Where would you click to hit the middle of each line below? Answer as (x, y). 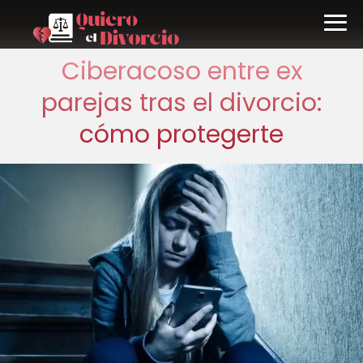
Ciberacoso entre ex (181, 71)
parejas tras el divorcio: (181, 103)
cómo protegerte (181, 135)
